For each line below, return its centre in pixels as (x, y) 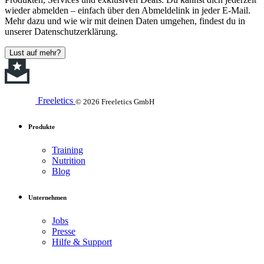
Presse (64, 232)
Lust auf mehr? (35, 52)
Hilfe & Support (82, 242)
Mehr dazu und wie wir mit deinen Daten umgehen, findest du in (125, 21)
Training (67, 150)
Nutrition (69, 161)
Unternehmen (47, 198)
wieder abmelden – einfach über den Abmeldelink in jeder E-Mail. (128, 10)
